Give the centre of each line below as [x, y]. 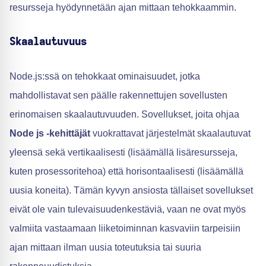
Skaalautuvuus [48, 42]
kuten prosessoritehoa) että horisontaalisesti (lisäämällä [126, 171]
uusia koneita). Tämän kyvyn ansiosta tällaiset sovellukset [131, 190]
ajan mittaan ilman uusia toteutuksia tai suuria [105, 247]
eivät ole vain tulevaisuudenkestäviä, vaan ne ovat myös [128, 209]
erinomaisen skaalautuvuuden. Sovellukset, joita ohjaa [124, 114]
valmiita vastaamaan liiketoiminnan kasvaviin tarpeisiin [125, 228]
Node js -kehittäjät [50, 133]
